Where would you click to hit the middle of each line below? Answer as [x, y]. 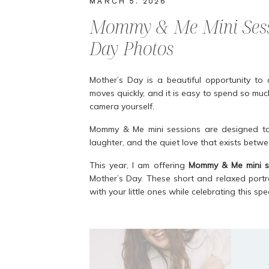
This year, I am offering [139, 165]
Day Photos [131, 48]
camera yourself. [122, 106]
